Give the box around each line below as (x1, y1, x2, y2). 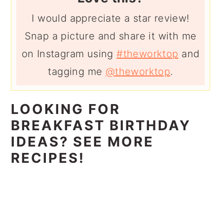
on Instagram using (21, 48, 117, 60)
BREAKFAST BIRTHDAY (11, 117, 191, 134)
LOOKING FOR (11, 101, 121, 118)
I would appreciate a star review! (32, 12, 189, 25)
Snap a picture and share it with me (24, 30, 197, 42)
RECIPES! (11, 149, 85, 167)
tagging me (48, 66, 106, 78)
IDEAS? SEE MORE (11, 133, 154, 150)
